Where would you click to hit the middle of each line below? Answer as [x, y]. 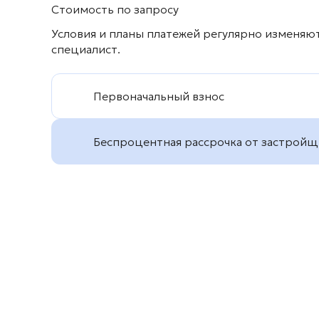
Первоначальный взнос [158, 96]
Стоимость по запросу [115, 10]
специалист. [86, 49]
